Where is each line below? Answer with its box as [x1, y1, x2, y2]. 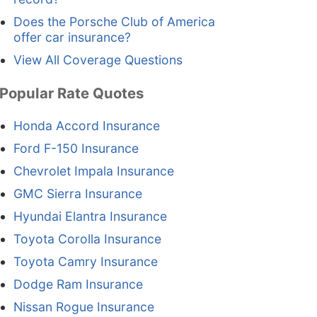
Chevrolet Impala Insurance [13, 163, 174, 179]
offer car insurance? [13, 30, 131, 45]
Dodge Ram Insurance [13, 277, 143, 292]
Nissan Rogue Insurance [13, 299, 154, 315]
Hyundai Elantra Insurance [13, 209, 167, 224]
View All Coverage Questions [13, 52, 183, 68]
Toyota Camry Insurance [13, 254, 158, 270]
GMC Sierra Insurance [13, 186, 142, 202]
